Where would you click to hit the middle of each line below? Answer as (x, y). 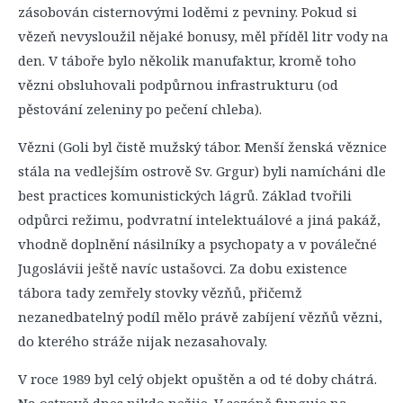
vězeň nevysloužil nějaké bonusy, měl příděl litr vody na (203, 36)
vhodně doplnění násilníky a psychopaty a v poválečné (197, 244)
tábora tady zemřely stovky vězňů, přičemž (160, 292)
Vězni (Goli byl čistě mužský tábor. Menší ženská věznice (202, 147)
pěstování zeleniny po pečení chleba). (140, 109)
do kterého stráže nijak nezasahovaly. (143, 341)
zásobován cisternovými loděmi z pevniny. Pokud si (188, 12)
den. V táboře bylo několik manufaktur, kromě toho (187, 60)
